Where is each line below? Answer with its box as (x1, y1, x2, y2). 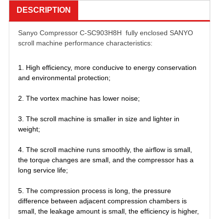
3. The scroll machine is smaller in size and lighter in (18, 115, 179, 123)
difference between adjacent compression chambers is (18, 197, 187, 205)
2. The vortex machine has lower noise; (18, 94, 140, 103)
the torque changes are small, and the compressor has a (18, 156, 194, 164)
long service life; (18, 166, 68, 175)
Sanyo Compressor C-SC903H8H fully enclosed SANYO (18, 29, 193, 37)
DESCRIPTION (17, 6, 71, 15)
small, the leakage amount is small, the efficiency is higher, (18, 207, 199, 216)
